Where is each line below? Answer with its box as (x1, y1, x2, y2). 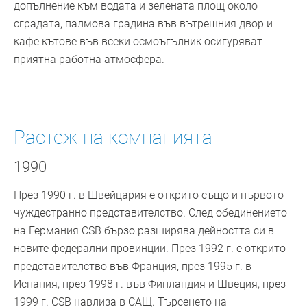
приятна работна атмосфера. (14, 53, 164, 66)
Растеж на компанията (14, 126, 212, 149)
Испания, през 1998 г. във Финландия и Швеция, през (14, 278, 286, 291)
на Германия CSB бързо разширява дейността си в (14, 224, 274, 238)
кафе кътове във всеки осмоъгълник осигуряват (14, 35, 262, 49)
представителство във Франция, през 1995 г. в (14, 260, 251, 273)
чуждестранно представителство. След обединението (14, 206, 287, 220)
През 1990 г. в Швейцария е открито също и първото (14, 188, 284, 202)
